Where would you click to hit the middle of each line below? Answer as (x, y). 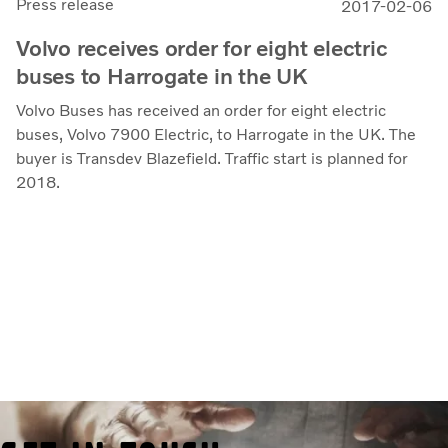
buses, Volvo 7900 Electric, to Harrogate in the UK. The (216, 134)
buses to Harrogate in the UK (161, 76)
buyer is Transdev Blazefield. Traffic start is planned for (212, 158)
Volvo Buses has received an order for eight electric (201, 110)
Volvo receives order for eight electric (202, 48)
